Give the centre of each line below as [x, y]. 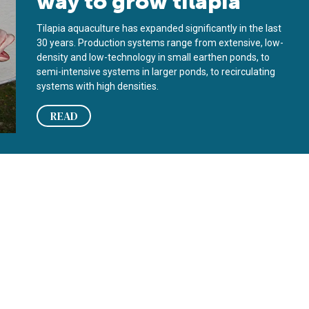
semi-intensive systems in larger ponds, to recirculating [156, 72]
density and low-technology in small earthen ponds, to [153, 57]
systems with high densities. [100, 86]
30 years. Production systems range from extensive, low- [160, 43]
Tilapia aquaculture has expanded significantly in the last [159, 28]
